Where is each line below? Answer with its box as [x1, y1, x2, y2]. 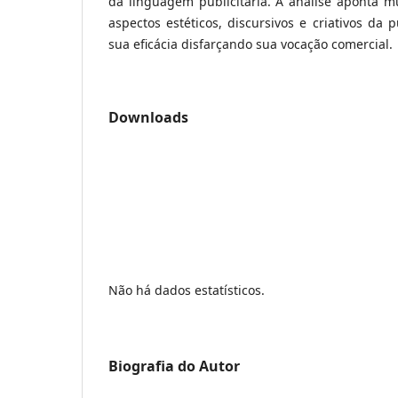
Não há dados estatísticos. [108, 282, 265, 299]
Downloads [108, 107, 188, 128]
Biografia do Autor [108, 356, 240, 377]
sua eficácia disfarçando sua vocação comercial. [108, 36, 393, 53]
